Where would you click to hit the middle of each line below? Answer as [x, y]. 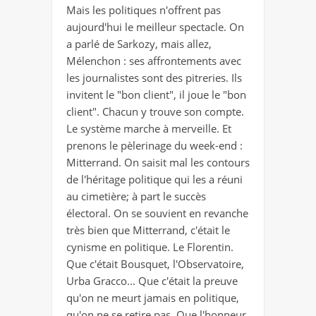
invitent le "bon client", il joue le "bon [156, 94]
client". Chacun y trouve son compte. [155, 111]
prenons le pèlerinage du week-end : [154, 145]
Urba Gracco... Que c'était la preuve [152, 280]
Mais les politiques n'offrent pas [144, 10]
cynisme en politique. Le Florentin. [150, 247]
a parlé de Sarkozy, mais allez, [139, 43]
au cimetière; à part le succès [136, 196]
